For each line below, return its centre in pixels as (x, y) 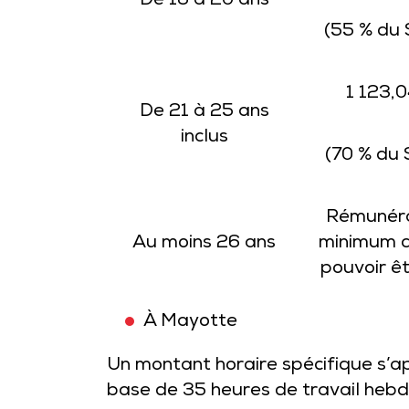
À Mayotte (190, 322)
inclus (204, 138)
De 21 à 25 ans (204, 112)
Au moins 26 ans (204, 244)
